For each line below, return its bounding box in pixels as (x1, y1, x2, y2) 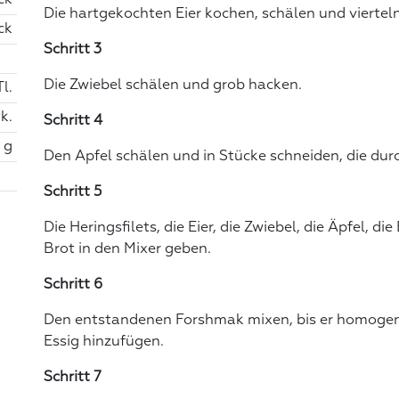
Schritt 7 (44, 370, 102, 385)
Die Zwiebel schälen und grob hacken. (44, 77, 302, 93)
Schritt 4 (44, 113, 102, 128)
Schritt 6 (44, 277, 102, 292)
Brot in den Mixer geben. (44, 241, 211, 256)
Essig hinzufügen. (44, 334, 164, 349)
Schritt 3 (44, 42, 102, 57)
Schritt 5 (44, 184, 102, 199)
